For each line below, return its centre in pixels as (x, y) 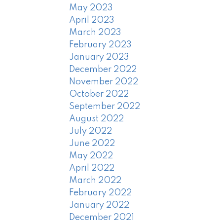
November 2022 (104, 82)
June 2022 (92, 144)
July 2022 (91, 131)
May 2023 (91, 8)
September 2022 (105, 107)
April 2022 (92, 168)
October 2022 (99, 94)
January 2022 (99, 205)
